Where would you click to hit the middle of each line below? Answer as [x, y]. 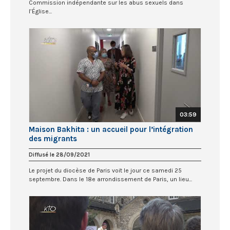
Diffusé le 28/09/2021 [59, 155]
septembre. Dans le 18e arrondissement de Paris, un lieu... [110, 179]
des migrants [53, 139]
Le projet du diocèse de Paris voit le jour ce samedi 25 [105, 171]
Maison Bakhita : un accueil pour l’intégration [111, 130]
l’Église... [40, 11]
